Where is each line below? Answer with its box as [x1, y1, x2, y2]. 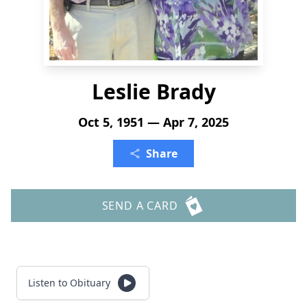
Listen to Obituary [28, 276, 110, 289]
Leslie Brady [91, 77, 216, 106]
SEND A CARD [101, 198, 178, 213]
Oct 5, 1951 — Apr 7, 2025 [78, 114, 229, 130]
